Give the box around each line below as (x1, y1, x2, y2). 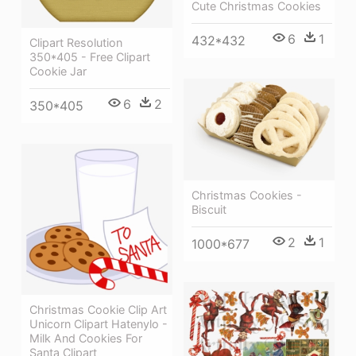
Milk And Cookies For (29, 331, 142, 345)
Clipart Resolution (29, 36, 122, 50)
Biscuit (192, 203, 226, 217)
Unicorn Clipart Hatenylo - (29, 316, 168, 331)
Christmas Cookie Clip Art (29, 302, 167, 316)
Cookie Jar (29, 64, 87, 79)
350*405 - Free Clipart (29, 50, 150, 64)
